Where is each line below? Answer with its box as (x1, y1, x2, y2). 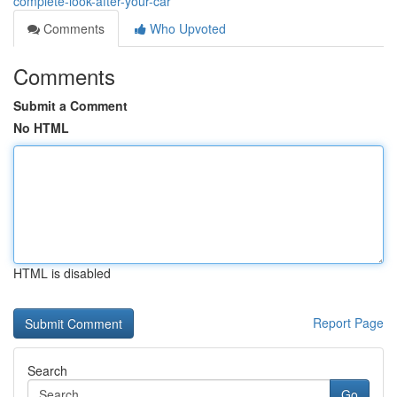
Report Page (313, 314, 384, 331)
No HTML (13, 119, 69, 136)
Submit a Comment (13, 97, 128, 114)
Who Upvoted (146, 19, 226, 37)
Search (27, 362, 67, 379)
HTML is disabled (13, 264, 111, 282)
